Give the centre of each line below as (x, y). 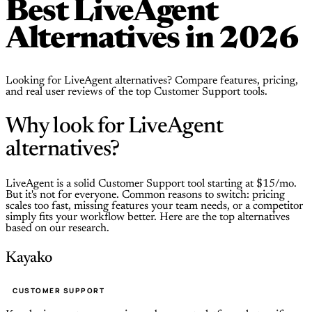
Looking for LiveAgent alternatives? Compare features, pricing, (152, 80)
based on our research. (57, 229)
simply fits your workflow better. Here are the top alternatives (148, 218)
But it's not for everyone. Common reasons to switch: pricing (145, 195)
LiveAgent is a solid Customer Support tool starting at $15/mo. (151, 184)
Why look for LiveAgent (114, 127)
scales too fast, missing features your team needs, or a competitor (154, 206)
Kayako (29, 259)
